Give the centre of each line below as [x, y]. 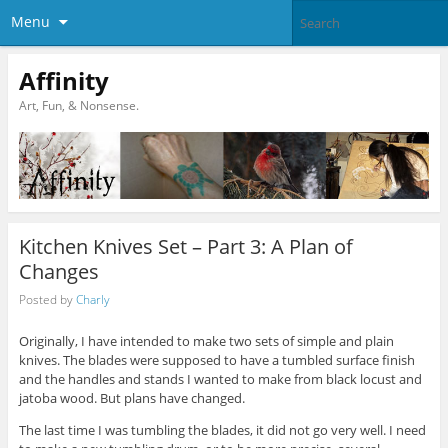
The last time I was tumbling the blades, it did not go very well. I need [222, 430]
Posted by [47, 300]
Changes [58, 271]
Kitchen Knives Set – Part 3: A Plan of [185, 246]
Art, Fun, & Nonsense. [78, 105]
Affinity [63, 80]
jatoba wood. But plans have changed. [131, 398]
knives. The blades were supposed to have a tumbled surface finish [216, 360]
